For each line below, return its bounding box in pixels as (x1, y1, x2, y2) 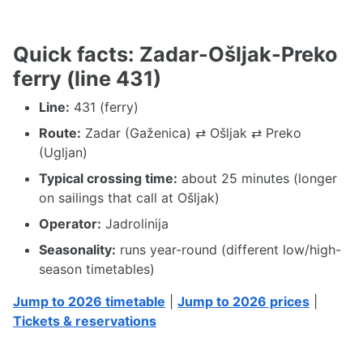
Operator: (39, 216, 101, 232)
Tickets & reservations (13, 313, 156, 329)
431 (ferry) (70, 99, 139, 115)
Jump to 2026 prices (177, 293, 310, 310)
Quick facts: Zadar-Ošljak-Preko (13, 42, 337, 66)
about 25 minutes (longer (177, 170, 337, 186)
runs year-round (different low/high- (116, 241, 341, 258)
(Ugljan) (39, 144, 88, 160)
